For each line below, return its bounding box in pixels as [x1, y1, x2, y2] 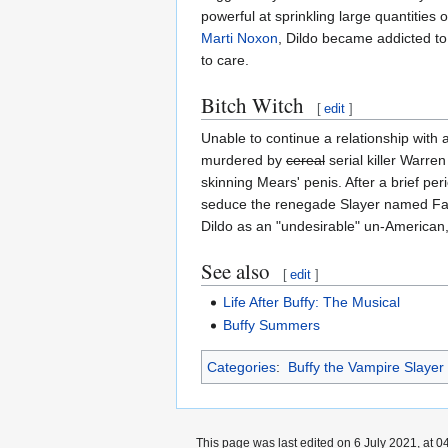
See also [201, 256, 270, 285]
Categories [207, 359, 276, 376]
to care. [201, 51, 249, 68]
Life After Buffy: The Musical [223, 293, 401, 310]
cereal [286, 151, 325, 168]
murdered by [201, 151, 286, 168]
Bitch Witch [201, 90, 304, 119]
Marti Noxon [201, 29, 278, 46]
